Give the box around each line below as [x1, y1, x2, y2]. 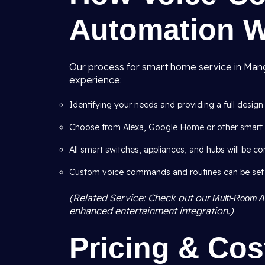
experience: [69, 74, 122, 86]
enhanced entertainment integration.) [69, 205, 234, 216]
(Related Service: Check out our [69, 192, 212, 203]
